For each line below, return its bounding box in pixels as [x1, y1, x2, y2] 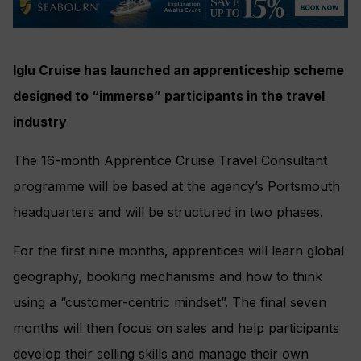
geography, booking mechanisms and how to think [13, 268, 322, 284]
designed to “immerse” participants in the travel [13, 87, 325, 104]
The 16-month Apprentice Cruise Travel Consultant [13, 151, 327, 168]
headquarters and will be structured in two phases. [13, 203, 323, 220]
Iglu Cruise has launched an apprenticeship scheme [13, 61, 344, 78]
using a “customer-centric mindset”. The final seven [13, 293, 326, 310]
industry [13, 113, 67, 130]
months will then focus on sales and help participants [13, 319, 339, 336]
